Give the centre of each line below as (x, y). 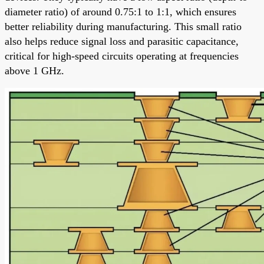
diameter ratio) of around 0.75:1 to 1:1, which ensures (121, 11)
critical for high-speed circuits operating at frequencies (122, 56)
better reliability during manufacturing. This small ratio (123, 26)
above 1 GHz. (34, 70)
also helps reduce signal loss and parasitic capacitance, (122, 41)
